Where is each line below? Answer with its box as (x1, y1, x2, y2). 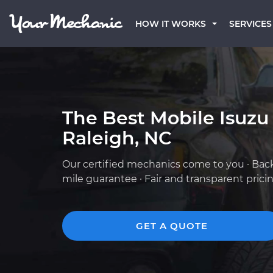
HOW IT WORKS (135, 18, 206, 29)
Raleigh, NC (62, 127, 172, 149)
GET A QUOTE (136, 220, 208, 232)
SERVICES (229, 18, 272, 29)
